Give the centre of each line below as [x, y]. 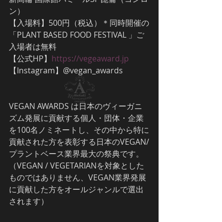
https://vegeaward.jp [90, 58]
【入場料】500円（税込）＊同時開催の [79, 23]
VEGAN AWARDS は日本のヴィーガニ [76, 106]
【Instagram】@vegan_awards [66, 70]
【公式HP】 [30, 58]
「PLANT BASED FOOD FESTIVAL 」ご [77, 35]
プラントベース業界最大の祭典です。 [76, 154]
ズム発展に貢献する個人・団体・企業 [76, 118]
